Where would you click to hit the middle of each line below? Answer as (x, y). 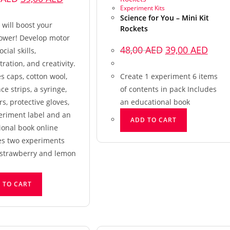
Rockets (134, 28)
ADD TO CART (153, 120)
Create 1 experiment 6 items (169, 76)
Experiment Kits (142, 8)
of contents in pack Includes (168, 89)
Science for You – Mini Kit (164, 17)
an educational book (155, 102)
